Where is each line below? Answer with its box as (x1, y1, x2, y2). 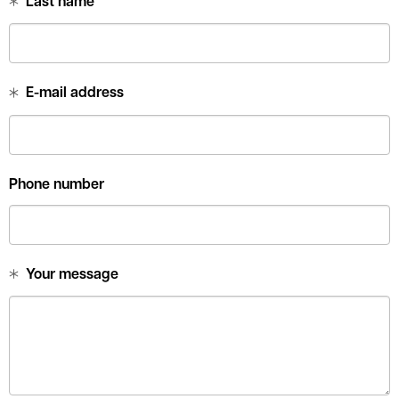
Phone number (9, 177, 104, 192)
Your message (26, 267, 119, 282)
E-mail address (26, 86, 125, 102)
